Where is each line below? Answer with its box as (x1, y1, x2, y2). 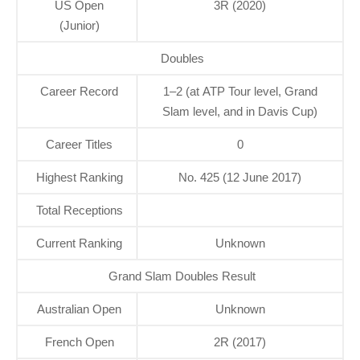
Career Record (40, 84, 118, 98)
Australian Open (37, 301, 121, 316)
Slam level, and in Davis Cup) (162, 104, 317, 118)
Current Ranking (36, 235, 122, 250)
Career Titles (46, 137, 112, 151)
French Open (44, 334, 114, 349)
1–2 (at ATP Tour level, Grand (162, 84, 317, 98)
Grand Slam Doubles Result (108, 268, 256, 283)
